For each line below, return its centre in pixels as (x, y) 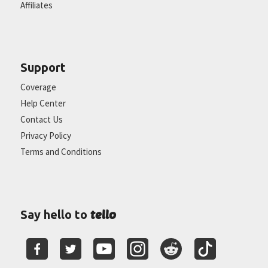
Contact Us (41, 119)
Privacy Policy (45, 135)
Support (43, 67)
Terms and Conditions (61, 151)
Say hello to (55, 214)
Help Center (43, 103)
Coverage (38, 87)
